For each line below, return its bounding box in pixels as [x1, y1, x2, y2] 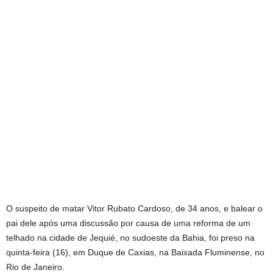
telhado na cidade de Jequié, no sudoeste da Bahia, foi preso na [6, 233, 255, 243]
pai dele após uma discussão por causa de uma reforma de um [6, 218, 250, 229]
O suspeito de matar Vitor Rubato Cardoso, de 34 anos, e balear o [6, 204, 263, 214]
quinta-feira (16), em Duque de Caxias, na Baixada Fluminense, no [6, 247, 264, 258]
